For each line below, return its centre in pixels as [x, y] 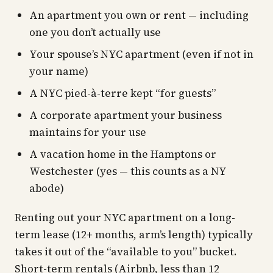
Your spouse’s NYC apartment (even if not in [141, 54]
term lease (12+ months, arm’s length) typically [134, 235]
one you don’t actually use [95, 32]
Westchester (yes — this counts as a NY [128, 171]
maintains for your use [88, 132]
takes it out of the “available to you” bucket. [126, 252]
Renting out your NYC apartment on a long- [125, 218]
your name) [59, 71]
